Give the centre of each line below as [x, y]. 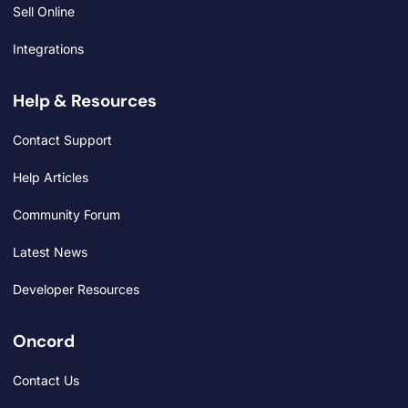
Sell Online [44, 11]
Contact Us [46, 380]
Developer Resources [76, 289]
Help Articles [51, 177]
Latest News [50, 251]
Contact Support [62, 139]
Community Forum [66, 214]
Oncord [44, 341]
